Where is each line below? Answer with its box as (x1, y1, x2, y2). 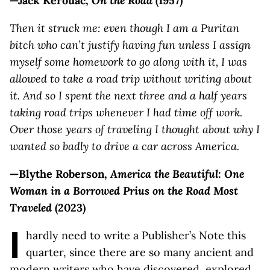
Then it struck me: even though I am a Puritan (10, 21, 239, 35)
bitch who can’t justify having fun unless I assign (10, 38, 251, 52)
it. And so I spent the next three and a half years (10, 89, 247, 102)
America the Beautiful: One (110, 167, 244, 181)
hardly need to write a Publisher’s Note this (26, 228, 246, 242)
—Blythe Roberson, (10, 167, 110, 181)
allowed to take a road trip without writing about (10, 72, 252, 86)
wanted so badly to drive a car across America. (10, 139, 239, 153)
